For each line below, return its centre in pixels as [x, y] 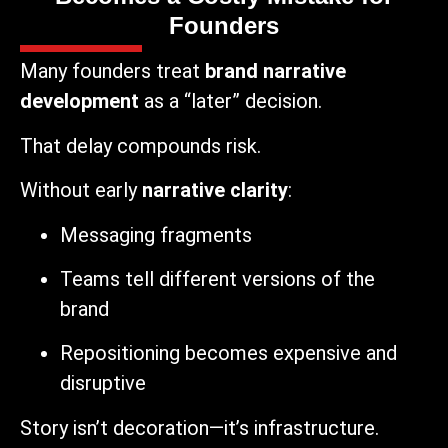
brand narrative [275, 71]
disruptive [103, 383]
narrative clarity [215, 190]
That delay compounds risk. [140, 145]
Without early [81, 190]
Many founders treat [112, 71]
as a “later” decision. [230, 101]
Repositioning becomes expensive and [228, 353]
